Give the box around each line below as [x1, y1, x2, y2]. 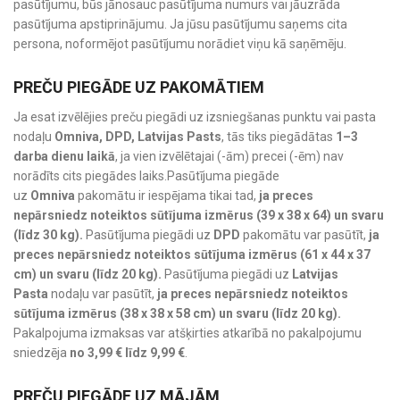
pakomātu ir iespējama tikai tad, [75, 187, 259, 203]
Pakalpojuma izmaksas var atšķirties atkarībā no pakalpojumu [13, 325, 362, 340]
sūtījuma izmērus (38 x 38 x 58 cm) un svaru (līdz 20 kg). [13, 305, 341, 321]
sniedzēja [13, 345, 70, 360]
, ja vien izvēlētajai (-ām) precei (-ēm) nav [115, 148, 344, 163]
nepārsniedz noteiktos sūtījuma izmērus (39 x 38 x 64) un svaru [13, 207, 384, 222]
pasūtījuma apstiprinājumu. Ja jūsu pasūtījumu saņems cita [13, 16, 347, 31]
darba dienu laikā [13, 148, 115, 163]
